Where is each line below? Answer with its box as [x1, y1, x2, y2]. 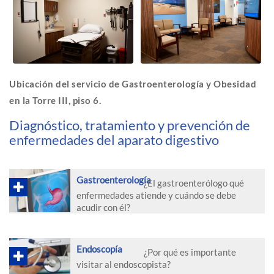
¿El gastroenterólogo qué [144, 177, 244, 188]
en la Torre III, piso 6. [9, 94, 101, 106]
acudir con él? [76, 201, 130, 213]
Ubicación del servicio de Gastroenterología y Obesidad [9, 78, 256, 89]
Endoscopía [76, 243, 122, 254]
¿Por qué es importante [144, 246, 236, 257]
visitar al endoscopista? [76, 258, 171, 270]
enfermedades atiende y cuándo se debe [76, 189, 236, 201]
